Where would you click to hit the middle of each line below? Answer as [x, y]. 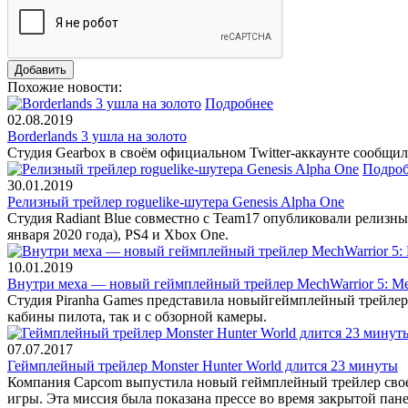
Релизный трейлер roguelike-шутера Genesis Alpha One [176, 201]
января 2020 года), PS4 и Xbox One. [118, 234]
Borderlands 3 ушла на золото [97, 136]
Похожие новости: [65, 87]
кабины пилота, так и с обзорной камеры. [137, 316]
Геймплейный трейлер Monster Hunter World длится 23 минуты [203, 365]
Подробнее [239, 103]
